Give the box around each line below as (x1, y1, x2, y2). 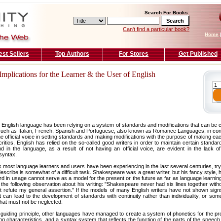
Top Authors (55, 50, 89, 57)
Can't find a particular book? (123, 26, 189, 32)
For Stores (119, 50, 148, 57)
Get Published (178, 50, 218, 57)
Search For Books (145, 10, 188, 15)
